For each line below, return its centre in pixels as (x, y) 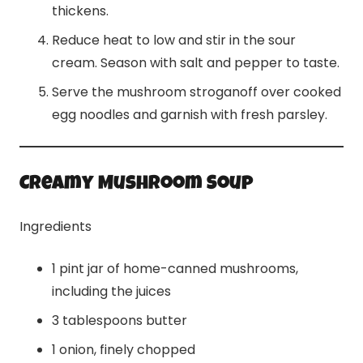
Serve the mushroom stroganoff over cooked (196, 92)
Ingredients (56, 227)
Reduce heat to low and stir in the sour (174, 41)
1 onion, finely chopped (124, 350)
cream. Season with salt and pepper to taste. (196, 63)
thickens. (80, 11)
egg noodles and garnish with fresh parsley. (190, 115)
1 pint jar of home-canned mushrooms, (175, 269)
